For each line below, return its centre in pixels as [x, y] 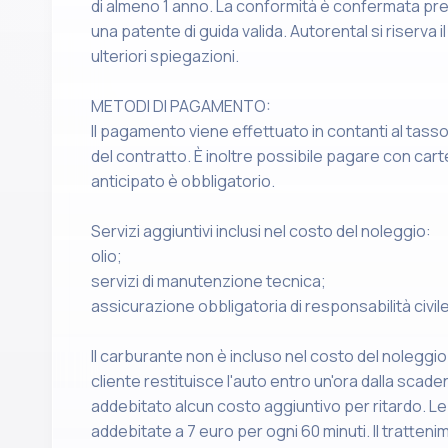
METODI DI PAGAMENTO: [181, 106]
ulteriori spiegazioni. [165, 56]
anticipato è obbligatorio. [183, 181]
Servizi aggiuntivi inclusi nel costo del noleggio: [261, 231]
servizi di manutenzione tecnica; [208, 281]
